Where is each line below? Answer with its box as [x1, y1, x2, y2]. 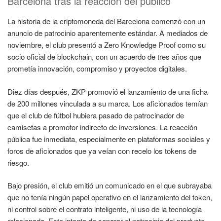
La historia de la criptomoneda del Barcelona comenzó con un [7, 16, 205, 27]
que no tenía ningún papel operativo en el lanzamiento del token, [7, 192, 212, 203]
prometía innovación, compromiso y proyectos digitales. [7, 63, 187, 74]
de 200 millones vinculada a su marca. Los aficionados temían [7, 98, 208, 109]
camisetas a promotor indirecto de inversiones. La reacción [7, 121, 197, 132]
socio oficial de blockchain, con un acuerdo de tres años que [7, 51, 201, 62]
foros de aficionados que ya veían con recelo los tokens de [7, 145, 196, 156]
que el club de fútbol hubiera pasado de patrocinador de [7, 110, 184, 120]
